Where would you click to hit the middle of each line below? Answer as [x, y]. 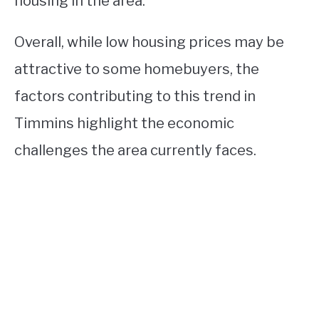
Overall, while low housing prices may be [149, 42]
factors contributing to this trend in [135, 96]
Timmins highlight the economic [124, 124]
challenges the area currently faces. [135, 151]
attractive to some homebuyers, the [137, 69]
